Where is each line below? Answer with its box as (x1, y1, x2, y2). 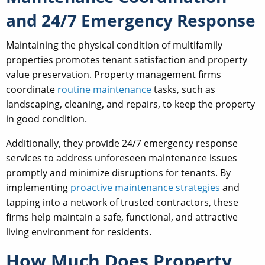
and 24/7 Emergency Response (6, 9, 256, 32)
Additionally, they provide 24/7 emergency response (6, 137, 238, 150)
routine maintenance (57, 83, 151, 96)
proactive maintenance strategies (70, 181, 220, 195)
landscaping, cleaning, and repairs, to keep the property (6, 98, 255, 111)
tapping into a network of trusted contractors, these (6, 196, 238, 209)
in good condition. (6, 112, 87, 126)
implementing (6, 181, 70, 195)
